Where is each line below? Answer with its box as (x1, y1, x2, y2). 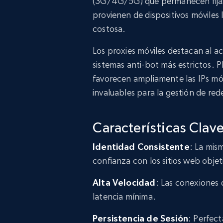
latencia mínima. (93, 191, 156, 202)
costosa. (93, 23, 126, 34)
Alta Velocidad (93, 177, 156, 188)
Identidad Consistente (93, 141, 190, 152)
